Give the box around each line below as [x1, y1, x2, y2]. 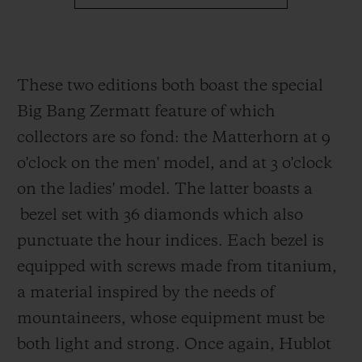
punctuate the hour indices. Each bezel [17, 233, 308, 250]
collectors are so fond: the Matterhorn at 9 [17, 129, 330, 146]
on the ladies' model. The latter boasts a [17, 181, 313, 198]
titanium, [267, 259, 337, 276]
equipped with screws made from [17, 259, 267, 276]
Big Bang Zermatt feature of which [17, 103, 276, 120]
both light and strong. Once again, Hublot [17, 336, 331, 353]
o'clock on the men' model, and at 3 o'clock [17, 155, 332, 172]
